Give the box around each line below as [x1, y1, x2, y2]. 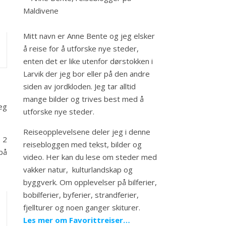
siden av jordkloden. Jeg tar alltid [23, 81, 136, 91]
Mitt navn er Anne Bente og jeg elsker [23, 31, 155, 41]
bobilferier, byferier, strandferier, [23, 190, 139, 200]
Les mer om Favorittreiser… [23, 215, 130, 225]
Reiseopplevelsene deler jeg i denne [23, 127, 150, 137]
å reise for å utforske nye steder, [23, 43, 139, 53]
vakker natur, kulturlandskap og [23, 164, 133, 175]
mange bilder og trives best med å [23, 94, 144, 104]
